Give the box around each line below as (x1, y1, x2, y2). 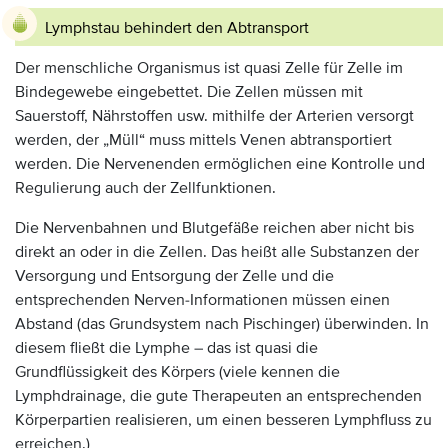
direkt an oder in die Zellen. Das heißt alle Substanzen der (15, 242, 419, 262)
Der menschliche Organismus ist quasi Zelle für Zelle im (15, 58, 403, 78)
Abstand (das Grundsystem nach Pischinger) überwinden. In (15, 314, 429, 334)
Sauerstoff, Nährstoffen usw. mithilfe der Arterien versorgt (15, 106, 414, 126)
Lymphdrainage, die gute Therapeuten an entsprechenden (15, 386, 422, 406)
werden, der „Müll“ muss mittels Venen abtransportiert (15, 130, 392, 150)
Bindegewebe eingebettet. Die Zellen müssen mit (15, 82, 363, 102)
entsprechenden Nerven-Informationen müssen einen (15, 290, 390, 310)
